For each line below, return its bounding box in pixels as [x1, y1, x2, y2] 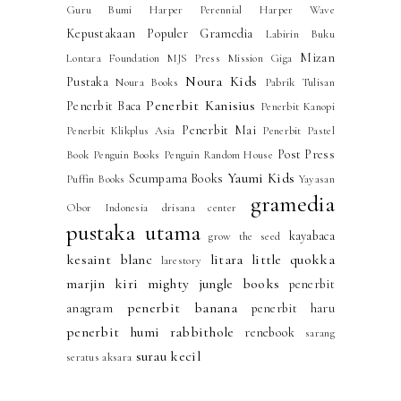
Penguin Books [92, 147, 160, 162]
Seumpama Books [129, 170, 224, 186]
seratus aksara [65, 349, 132, 364]
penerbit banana [126, 298, 237, 317]
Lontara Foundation [65, 50, 160, 65]
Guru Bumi [65, 2, 132, 17]
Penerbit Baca [65, 98, 141, 114]
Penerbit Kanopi [260, 98, 335, 114]
